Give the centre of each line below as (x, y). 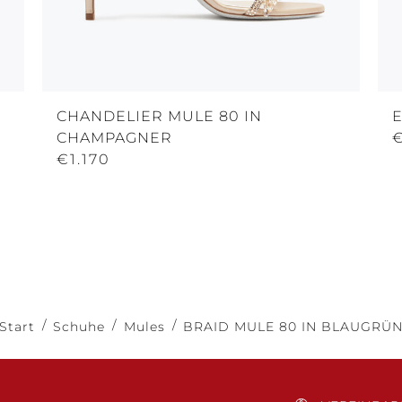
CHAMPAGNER (114, 137)
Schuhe (79, 326)
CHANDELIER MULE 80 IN (159, 116)
